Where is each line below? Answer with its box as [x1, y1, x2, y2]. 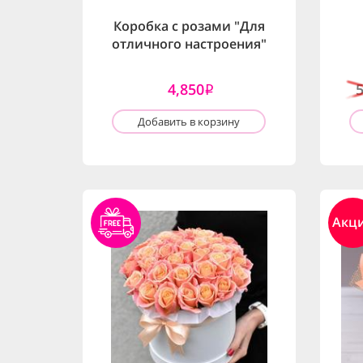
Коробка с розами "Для [113, 17, 265, 36]
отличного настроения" [111, 35, 267, 53]
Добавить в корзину [138, 114, 241, 130]
